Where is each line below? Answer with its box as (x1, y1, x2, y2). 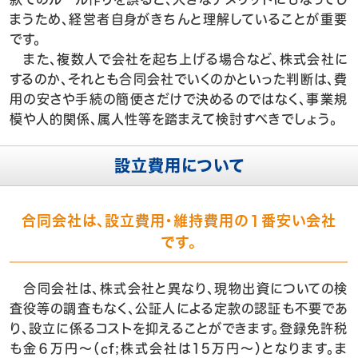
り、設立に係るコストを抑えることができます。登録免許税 (10, 322, 348, 335)
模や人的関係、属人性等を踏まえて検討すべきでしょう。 (10, 113, 337, 125)
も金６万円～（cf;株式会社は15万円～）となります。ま (10, 342, 348, 355)
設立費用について (113, 157, 245, 173)
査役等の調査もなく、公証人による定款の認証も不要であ (10, 302, 348, 315)
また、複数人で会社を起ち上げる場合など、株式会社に (10, 53, 348, 66)
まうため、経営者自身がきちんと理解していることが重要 (10, 13, 348, 26)
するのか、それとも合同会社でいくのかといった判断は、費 (10, 73, 348, 86)
